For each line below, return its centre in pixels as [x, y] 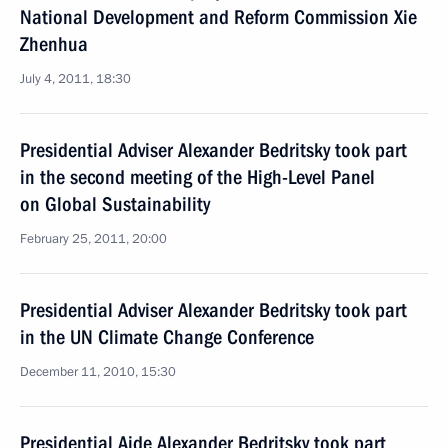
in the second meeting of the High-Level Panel [197, 177]
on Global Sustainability [115, 204]
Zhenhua [54, 44]
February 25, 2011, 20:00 [93, 239]
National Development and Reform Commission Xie [218, 17]
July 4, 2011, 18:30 [75, 79]
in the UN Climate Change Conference [167, 337]
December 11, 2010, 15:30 [98, 372]
